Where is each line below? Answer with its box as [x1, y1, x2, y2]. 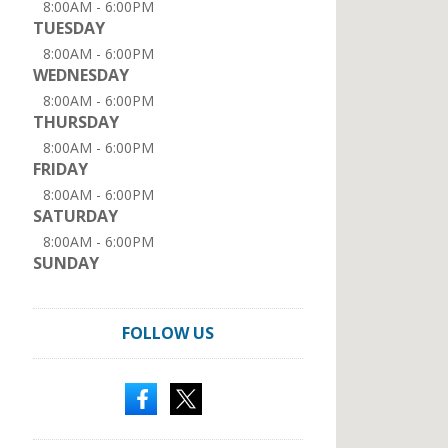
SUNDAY [33, 252, 99, 274]
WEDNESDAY [33, 64, 129, 86]
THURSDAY [33, 111, 119, 133]
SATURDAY [33, 205, 118, 227]
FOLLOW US [122, 322, 214, 344]
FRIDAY [33, 158, 88, 180]
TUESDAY [33, 17, 105, 39]
